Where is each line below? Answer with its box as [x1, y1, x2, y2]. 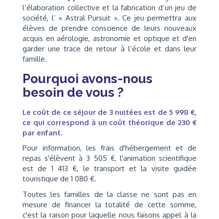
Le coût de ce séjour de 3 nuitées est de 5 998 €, [22, 107, 197, 117]
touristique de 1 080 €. [22, 174, 96, 183]
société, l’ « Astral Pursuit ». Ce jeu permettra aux [22, 13, 197, 22]
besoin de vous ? [22, 85, 124, 100]
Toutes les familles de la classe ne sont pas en [22, 189, 197, 199]
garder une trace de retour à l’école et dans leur [22, 44, 197, 53]
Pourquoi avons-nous [22, 71, 153, 86]
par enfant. [22, 128, 62, 137]
